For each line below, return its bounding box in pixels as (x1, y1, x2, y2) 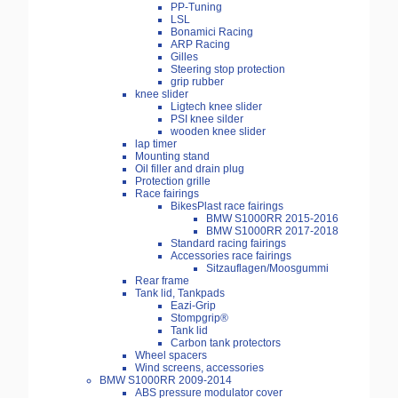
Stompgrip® (171, 312, 228, 325)
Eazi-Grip (171, 299, 216, 313)
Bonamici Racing (171, 26, 253, 39)
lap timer (135, 138, 177, 151)
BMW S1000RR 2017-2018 (206, 225, 338, 238)
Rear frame (135, 275, 189, 288)
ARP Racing (171, 38, 230, 52)
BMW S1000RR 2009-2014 (99, 374, 232, 387)
